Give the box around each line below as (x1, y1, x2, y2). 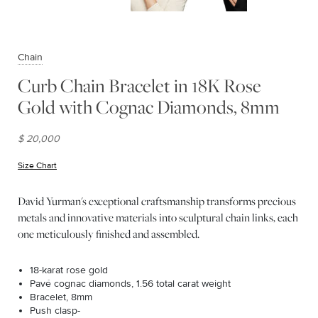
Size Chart (18, 160, 57, 171)
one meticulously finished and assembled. (18, 225, 199, 241)
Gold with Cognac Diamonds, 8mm (18, 93, 280, 120)
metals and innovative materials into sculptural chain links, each (18, 209, 298, 225)
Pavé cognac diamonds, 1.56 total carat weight (30, 277, 231, 290)
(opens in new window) (57, 160, 145, 171)
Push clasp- (30, 304, 80, 317)
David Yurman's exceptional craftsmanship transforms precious (18, 192, 296, 209)
